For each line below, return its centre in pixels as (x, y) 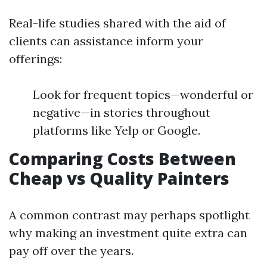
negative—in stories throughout (122, 112)
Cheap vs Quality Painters (119, 178)
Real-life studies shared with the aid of (117, 23)
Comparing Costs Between (122, 159)
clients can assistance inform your (106, 41)
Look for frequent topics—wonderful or (143, 94)
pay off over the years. (71, 251)
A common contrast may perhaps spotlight (129, 215)
